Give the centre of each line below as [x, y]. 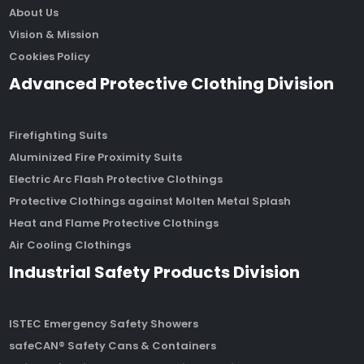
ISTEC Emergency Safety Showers [104, 323]
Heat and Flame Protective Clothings [114, 223]
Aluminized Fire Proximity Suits [96, 157]
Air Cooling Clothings [70, 245]
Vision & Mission [54, 34]
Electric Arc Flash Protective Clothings [116, 179]
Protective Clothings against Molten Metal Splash [150, 201]
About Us [34, 12]
